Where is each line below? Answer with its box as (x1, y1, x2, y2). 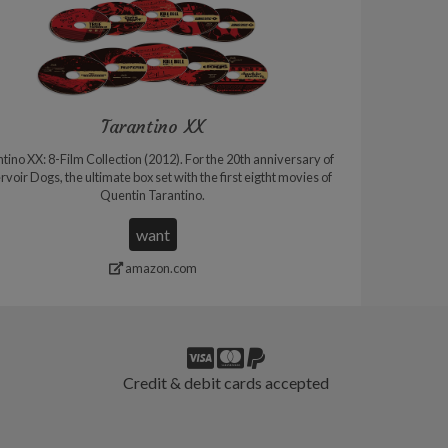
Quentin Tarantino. (100, 186, 206, 203)
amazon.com (122, 259, 197, 276)
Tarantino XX (101, 114, 205, 138)
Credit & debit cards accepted (123, 372, 329, 392)
